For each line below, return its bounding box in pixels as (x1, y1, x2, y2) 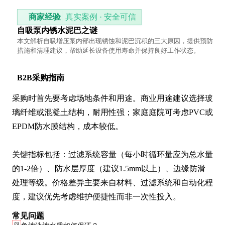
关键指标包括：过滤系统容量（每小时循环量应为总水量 (12, 150, 213, 159)
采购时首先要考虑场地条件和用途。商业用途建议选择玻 (12, 94, 213, 103)
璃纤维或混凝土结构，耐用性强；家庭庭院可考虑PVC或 (12, 108, 213, 117)
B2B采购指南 (17, 73, 64, 82)
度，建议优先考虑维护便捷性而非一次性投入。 (12, 192, 181, 201)
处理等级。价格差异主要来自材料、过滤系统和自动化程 (12, 178, 213, 187)
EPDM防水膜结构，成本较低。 (12, 122, 123, 131)
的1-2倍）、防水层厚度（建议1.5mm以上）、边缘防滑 (12, 164, 205, 173)
